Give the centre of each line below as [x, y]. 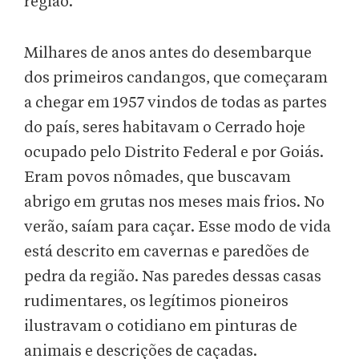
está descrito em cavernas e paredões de [167, 252]
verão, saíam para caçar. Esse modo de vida [177, 227]
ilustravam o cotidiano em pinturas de [161, 327]
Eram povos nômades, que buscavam [157, 177]
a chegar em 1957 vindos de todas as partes [175, 103]
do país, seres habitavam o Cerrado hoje [165, 128]
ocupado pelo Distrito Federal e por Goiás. [174, 153]
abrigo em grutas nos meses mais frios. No [174, 202]
